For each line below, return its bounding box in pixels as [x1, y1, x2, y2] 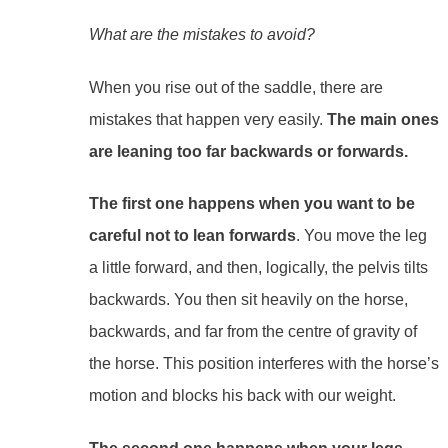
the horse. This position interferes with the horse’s [88, 355, 439, 373]
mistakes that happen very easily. [88, 110, 327, 128]
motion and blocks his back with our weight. [88, 387, 396, 405]
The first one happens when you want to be [88, 195, 415, 213]
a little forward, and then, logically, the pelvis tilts [88, 259, 428, 277]
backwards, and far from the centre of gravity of [88, 323, 417, 341]
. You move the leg [295, 227, 427, 245]
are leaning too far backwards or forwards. [88, 142, 412, 160]
